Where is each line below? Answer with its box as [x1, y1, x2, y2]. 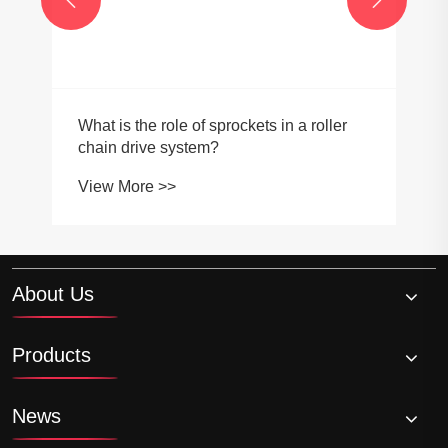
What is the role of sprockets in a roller [78, 117, 348, 135]
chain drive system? [78, 139, 220, 157]
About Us [12, 282, 94, 305]
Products [12, 343, 91, 366]
